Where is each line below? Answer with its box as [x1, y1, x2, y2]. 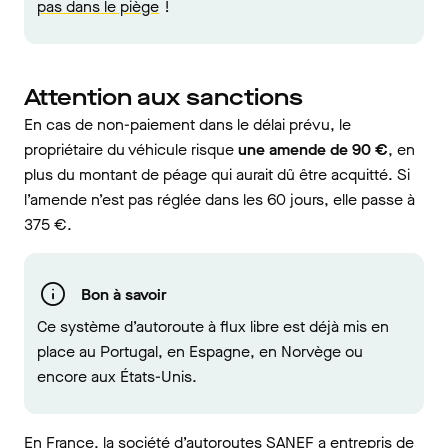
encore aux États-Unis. [37, 366, 197, 387]
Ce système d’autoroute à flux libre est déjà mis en [37, 316, 389, 337]
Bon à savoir [81, 283, 167, 305]
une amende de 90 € [238, 139, 388, 160]
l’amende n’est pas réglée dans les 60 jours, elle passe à [24, 189, 415, 210]
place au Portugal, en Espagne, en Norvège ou [37, 341, 363, 362]
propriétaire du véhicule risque [24, 139, 238, 160]
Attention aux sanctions [24, 82, 303, 113]
